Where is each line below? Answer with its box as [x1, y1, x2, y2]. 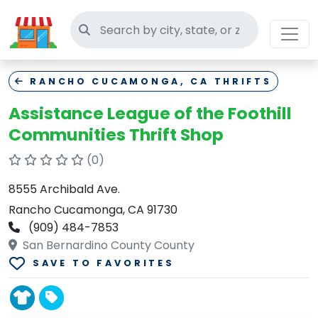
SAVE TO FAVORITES [32, 257, 175, 270]
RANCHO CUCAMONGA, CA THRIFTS [25, 75, 272, 87]
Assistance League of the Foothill [9, 102, 292, 125]
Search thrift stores [89, 21, 199, 38]
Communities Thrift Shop [9, 123, 224, 146]
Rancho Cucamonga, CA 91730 [9, 202, 177, 218]
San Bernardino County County [20, 237, 194, 253]
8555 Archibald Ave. [9, 181, 120, 197]
